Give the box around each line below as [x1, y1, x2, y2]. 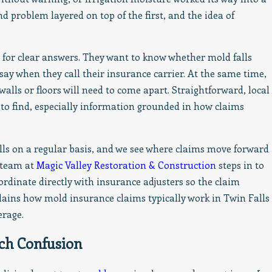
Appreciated [4, 7, 75, 24]
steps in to [216, 158, 264, 171]
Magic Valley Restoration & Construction [36, 158, 216, 171]
